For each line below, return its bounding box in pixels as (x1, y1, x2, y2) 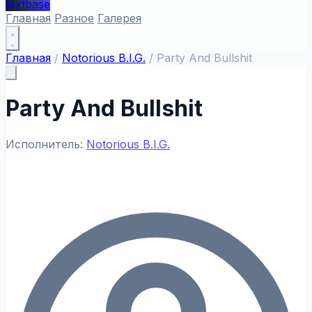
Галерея (97, 11, 141, 25)
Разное (54, 11, 94, 25)
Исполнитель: (6, 136, 86, 151)
